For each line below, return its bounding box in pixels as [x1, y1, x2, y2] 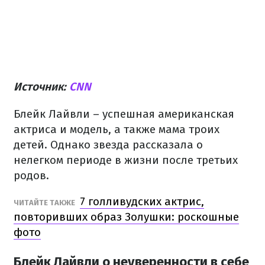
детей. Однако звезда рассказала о [14, 138, 203, 151]
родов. [14, 169, 49, 182]
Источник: [14, 80, 69, 93]
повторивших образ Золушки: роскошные [14, 210, 239, 224]
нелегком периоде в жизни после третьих [14, 153, 238, 167]
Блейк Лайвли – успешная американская [14, 107, 234, 121]
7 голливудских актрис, [80, 195, 204, 208]
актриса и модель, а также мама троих [14, 122, 219, 136]
